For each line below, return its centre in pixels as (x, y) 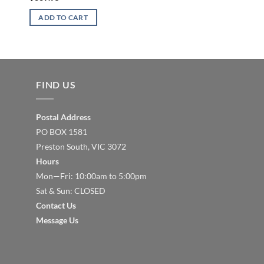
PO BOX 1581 (62, 132)
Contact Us (56, 206)
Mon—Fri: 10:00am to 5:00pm (91, 176)
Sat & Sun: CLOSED (71, 191)
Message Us (57, 220)
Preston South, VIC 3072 (81, 147)
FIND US (56, 84)
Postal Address (63, 117)
